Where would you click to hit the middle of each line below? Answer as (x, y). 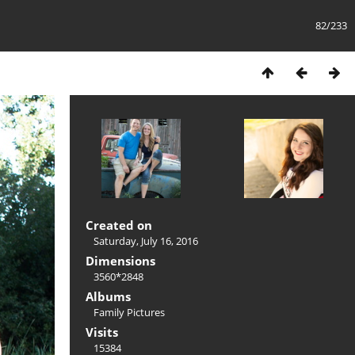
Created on (119, 225)
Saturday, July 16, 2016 (146, 241)
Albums (108, 296)
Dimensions (120, 261)
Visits (102, 332)
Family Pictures (129, 312)
